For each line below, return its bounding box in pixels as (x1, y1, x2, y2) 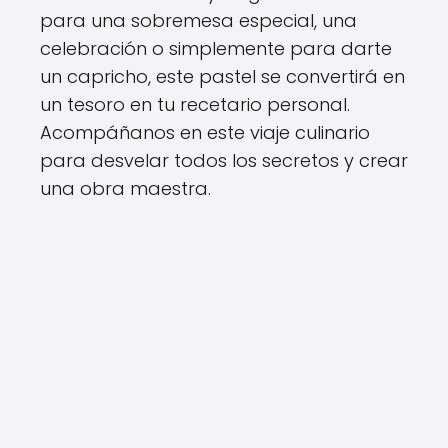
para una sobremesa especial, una (40, 8, 357, 33)
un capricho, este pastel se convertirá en (40, 64, 405, 89)
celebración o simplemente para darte (40, 36, 392, 61)
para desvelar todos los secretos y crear (40, 148, 408, 173)
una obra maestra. (40, 176, 211, 201)
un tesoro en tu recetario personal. (40, 92, 350, 117)
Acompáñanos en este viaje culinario (40, 120, 370, 145)
